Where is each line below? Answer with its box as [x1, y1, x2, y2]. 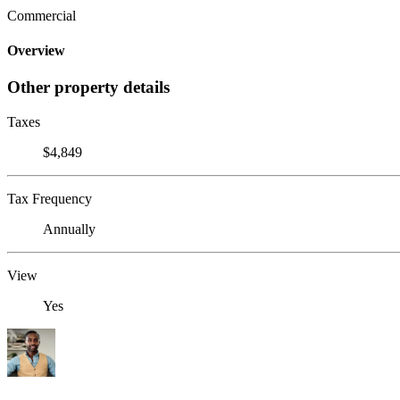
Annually [43, 221, 96, 237]
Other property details [7, 78, 170, 97]
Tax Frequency [7, 191, 92, 207]
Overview [7, 43, 65, 59]
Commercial [7, 7, 76, 23]
